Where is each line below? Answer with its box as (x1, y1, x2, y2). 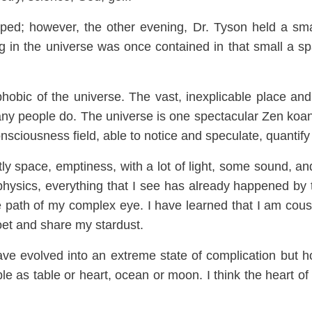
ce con (137, 40, 176, 54)
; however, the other (20, 20, 141, 35)
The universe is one (80, 109, 194, 124)
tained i (175, 40, 217, 54)
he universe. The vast (55, 90, 178, 104)
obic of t (9, 90, 56, 104)
